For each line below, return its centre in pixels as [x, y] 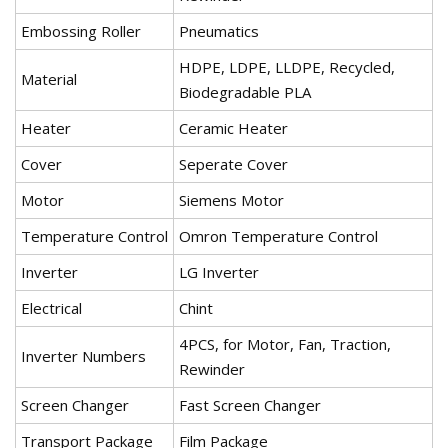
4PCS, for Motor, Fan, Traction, [285, 344]
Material [49, 79]
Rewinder [212, 369]
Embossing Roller [81, 31]
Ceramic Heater [233, 128]
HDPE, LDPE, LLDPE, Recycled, [287, 67]
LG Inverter [219, 272]
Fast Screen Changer [250, 405]
